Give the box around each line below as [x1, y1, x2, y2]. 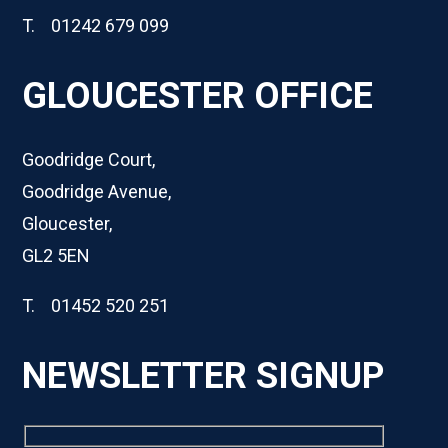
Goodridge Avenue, [21, 181, 171, 203]
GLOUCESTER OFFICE [21, 74, 373, 117]
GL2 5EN [21, 245, 90, 267]
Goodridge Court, [21, 149, 155, 171]
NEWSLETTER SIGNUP [21, 355, 384, 398]
